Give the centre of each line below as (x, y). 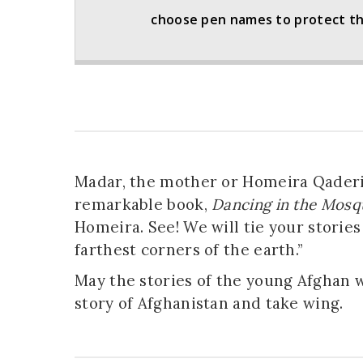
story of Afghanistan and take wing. (209, 303)
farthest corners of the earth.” (191, 250)
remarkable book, (143, 205)
